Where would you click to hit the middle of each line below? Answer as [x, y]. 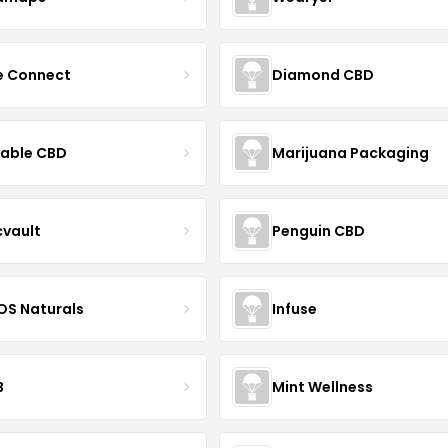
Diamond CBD [322, 74]
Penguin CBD [318, 230]
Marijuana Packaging [350, 152]
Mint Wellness [322, 386]
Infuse [294, 308]
